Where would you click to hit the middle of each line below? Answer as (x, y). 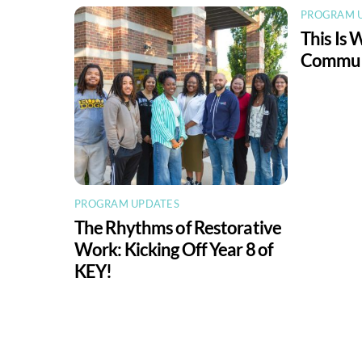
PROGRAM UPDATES (127, 204)
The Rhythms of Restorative (178, 228)
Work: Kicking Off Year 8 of (174, 250)
